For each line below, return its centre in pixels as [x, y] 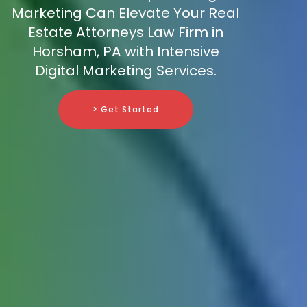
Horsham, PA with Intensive [125, 52]
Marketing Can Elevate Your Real [125, 13]
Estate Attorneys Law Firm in [125, 33]
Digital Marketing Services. [125, 71]
